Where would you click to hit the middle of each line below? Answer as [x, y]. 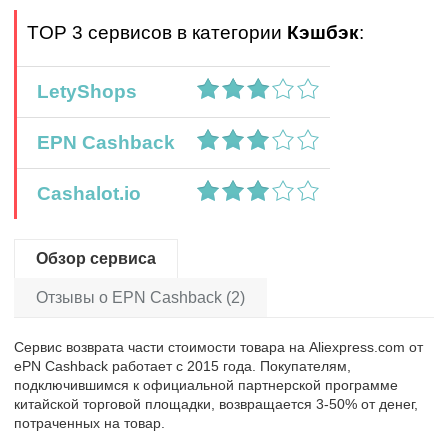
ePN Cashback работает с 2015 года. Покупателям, [182, 365]
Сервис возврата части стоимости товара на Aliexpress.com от [218, 346]
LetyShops [82, 91]
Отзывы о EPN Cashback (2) [140, 297]
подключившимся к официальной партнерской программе [206, 384]
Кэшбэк [323, 32]
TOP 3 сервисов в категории [157, 32]
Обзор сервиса [96, 258]
